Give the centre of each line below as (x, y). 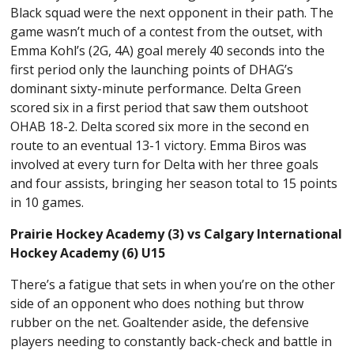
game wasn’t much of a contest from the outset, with (167, 31)
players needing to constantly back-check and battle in (171, 341)
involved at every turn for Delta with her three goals (165, 164)
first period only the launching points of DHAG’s (152, 69)
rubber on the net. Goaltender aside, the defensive (160, 322)
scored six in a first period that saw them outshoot (160, 107)
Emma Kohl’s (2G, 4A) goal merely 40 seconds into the (168, 50)
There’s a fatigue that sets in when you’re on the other (173, 284)
